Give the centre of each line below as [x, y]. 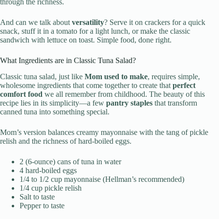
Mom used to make [116, 76]
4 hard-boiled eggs [48, 170]
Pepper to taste [42, 205]
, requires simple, [174, 76]
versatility [88, 22]
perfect [184, 85]
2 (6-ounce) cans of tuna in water [70, 161]
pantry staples [129, 103]
